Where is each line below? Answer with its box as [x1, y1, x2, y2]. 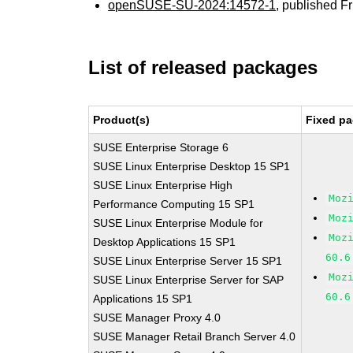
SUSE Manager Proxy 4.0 [93, 311, 221, 324]
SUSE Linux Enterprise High [93, 179, 233, 191]
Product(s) [93, 113, 150, 126]
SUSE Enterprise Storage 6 [93, 141, 229, 154]
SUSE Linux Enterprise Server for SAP [93, 273, 284, 286]
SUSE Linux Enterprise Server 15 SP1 [93, 255, 283, 267]
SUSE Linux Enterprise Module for [93, 217, 264, 229]
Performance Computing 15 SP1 [93, 198, 255, 210]
